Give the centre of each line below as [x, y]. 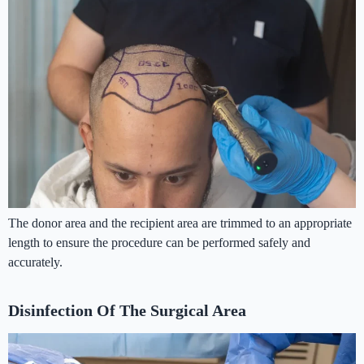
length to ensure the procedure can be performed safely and [159, 243]
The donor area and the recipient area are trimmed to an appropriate [180, 223]
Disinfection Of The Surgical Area [127, 311]
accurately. [35, 262]
